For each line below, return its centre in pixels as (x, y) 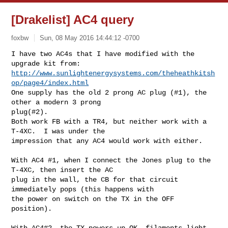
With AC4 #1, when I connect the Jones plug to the (111, 160)
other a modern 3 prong (58, 102)
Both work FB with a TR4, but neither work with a (109, 121)
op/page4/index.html (50, 83)
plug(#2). (34, 112)
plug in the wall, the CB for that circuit (95, 179)
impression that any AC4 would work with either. (109, 141)
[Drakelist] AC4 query (73, 20)
